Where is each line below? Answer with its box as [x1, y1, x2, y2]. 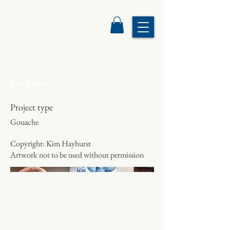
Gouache [10, 117, 39, 128]
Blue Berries [10, 78, 46, 88]
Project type [10, 101, 53, 113]
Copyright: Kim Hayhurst [10, 138, 91, 149]
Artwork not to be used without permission [10, 149, 144, 161]
